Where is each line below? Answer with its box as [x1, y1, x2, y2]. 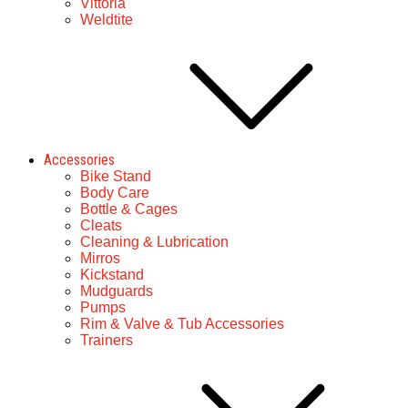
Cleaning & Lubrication [80, 234, 229, 250]
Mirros [80, 250, 120, 266]
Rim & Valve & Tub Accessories [80, 316, 284, 331]
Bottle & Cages [80, 201, 178, 217]
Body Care [80, 185, 149, 200]
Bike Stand [80, 168, 151, 184]
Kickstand [80, 267, 144, 282]
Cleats [80, 218, 122, 233]
